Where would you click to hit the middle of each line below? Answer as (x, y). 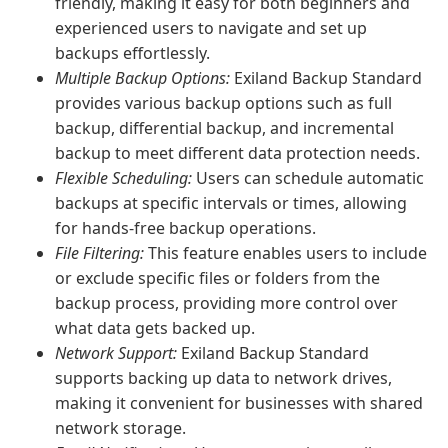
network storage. (120, 428)
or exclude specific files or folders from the (217, 278)
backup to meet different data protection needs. (237, 153)
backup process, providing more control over (226, 303)
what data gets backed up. (155, 328)
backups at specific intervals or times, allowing (231, 203)
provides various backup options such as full (223, 103)
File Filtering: (99, 253)
